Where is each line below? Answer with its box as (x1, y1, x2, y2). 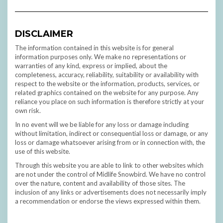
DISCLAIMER (15, 28, 73, 40)
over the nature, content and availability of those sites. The (15, 179, 185, 188)
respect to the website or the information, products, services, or (15, 80, 200, 88)
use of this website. (15, 147, 70, 156)
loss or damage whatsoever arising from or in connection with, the (15, 138, 205, 147)
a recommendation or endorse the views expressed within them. (15, 197, 201, 206)
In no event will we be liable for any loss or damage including (15, 120, 189, 129)
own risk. (15, 107, 41, 115)
